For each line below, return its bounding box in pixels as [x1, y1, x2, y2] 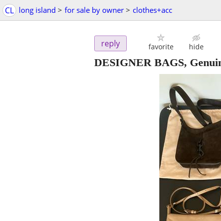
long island [19, 5, 56, 15]
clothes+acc [133, 5, 172, 15]
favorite [148, 42, 174, 52]
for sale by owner [65, 5, 124, 15]
